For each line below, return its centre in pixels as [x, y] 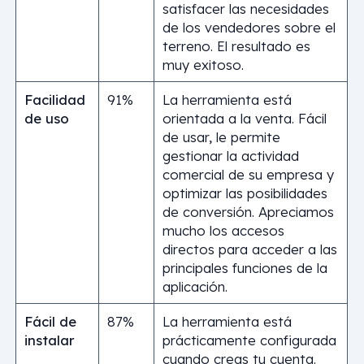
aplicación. [195, 286]
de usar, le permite [221, 136]
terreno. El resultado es [236, 45]
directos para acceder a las [249, 249]
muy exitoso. [203, 64]
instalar [49, 340]
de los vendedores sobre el [249, 27]
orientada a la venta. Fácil [244, 118]
